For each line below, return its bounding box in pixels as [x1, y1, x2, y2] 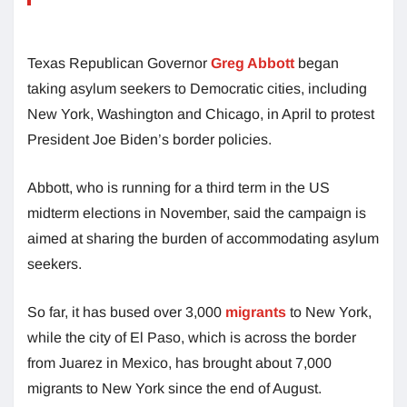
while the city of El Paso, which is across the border [27, 329, 356, 345]
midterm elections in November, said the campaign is [27, 204, 366, 221]
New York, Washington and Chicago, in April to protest [27, 105, 374, 122]
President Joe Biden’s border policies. [27, 131, 272, 147]
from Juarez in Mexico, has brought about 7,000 [27, 354, 332, 371]
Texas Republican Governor [27, 55, 211, 71]
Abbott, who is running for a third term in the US [27, 179, 330, 195]
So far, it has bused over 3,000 [27, 303, 225, 320]
